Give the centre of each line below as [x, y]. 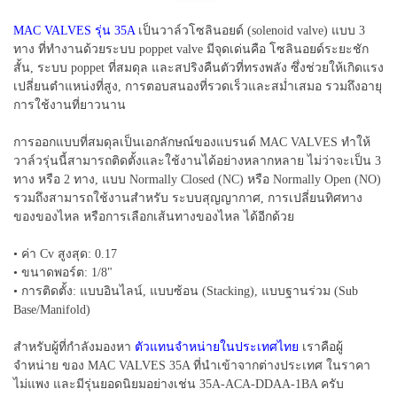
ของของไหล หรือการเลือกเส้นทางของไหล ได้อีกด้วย [154, 216]
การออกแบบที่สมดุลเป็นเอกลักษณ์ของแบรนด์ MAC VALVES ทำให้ [192, 142]
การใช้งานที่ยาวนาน [70, 105]
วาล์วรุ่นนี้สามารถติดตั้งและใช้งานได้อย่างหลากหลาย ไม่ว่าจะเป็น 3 [197, 160]
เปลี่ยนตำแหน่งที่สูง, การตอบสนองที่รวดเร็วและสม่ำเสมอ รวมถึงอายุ [198, 86]
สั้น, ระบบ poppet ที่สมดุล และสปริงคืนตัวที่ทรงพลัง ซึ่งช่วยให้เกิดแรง [198, 67]
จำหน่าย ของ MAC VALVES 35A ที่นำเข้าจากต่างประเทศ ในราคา [192, 365]
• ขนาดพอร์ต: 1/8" [63, 272]
